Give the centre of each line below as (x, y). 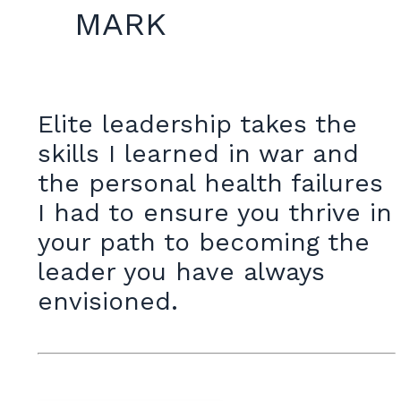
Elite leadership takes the (197, 124)
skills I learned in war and (198, 154)
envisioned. (108, 302)
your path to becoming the (204, 243)
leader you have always (181, 272)
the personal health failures (210, 183)
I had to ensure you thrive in (215, 213)
